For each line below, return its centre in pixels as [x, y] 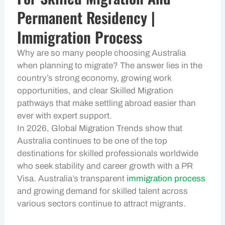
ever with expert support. [65, 116]
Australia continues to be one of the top [92, 141]
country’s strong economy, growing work [94, 78]
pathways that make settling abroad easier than [107, 103]
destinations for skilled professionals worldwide [108, 154]
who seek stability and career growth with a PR [105, 166]
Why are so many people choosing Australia [102, 53]
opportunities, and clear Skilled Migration [95, 91]
